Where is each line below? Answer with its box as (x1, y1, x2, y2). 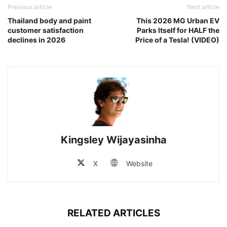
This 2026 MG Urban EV (136, 16, 219, 25)
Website (126, 159, 153, 168)
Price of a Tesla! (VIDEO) (135, 35, 219, 44)
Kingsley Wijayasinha (60, 133, 167, 146)
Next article (187, 3, 219, 11)
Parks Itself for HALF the (137, 25, 219, 34)
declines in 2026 (8, 35, 65, 44)
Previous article (8, 3, 52, 11)
